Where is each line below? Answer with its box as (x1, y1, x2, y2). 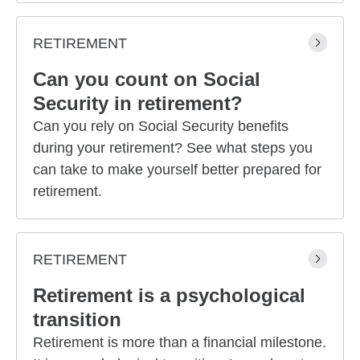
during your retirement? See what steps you (33, 139, 313, 156)
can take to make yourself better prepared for (33, 161, 321, 178)
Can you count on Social (33, 67, 260, 90)
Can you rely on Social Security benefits (33, 117, 288, 134)
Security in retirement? (33, 92, 243, 114)
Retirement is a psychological (33, 284, 305, 306)
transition (33, 308, 121, 330)
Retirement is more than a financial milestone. (33, 333, 326, 350)
